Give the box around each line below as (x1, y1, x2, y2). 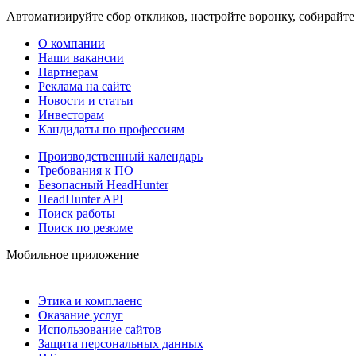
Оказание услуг (38, 308, 123, 322)
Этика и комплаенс (38, 293, 142, 308)
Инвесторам (38, 107, 104, 122)
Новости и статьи (38, 93, 133, 107)
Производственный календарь (38, 149, 203, 163)
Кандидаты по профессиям (38, 122, 184, 136)
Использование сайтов (38, 322, 161, 336)
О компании (38, 36, 105, 50)
